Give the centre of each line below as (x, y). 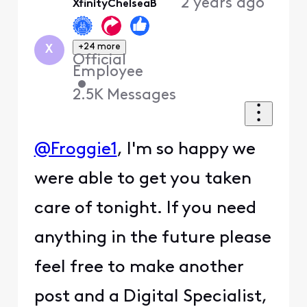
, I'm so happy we (186, 150)
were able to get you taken (143, 180)
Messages (142, 95)
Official (100, 60)
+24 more (100, 47)
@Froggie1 (75, 150)
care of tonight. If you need (145, 209)
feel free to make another (138, 268)
